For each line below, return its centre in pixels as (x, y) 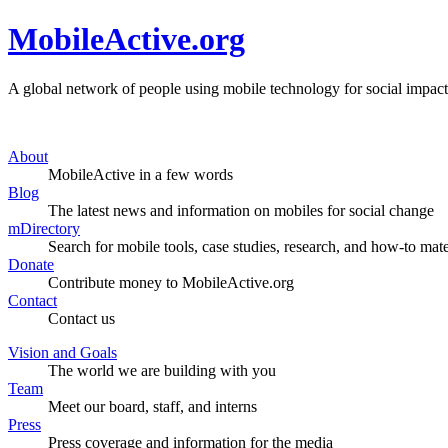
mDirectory (44, 228)
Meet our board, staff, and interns (152, 406)
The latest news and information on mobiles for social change (241, 210)
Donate (31, 264)
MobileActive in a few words (140, 174)
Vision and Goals (62, 352)
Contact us (81, 318)
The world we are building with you (162, 370)
